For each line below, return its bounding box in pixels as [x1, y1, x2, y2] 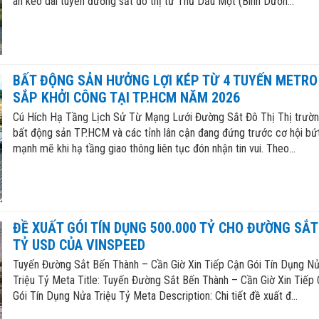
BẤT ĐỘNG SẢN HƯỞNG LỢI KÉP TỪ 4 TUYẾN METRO [12, 72, 318, 90]
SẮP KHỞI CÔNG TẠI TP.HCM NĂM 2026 [12, 89, 240, 107]
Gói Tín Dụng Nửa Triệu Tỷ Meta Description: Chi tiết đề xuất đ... [12, 289, 298, 303]
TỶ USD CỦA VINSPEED [12, 236, 145, 254]
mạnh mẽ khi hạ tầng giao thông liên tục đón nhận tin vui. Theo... [12, 142, 296, 156]
